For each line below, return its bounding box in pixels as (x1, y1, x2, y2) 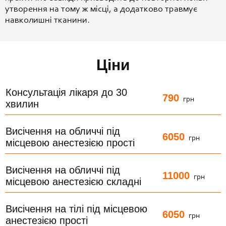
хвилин (6, 98, 39, 109)
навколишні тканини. (5, 16, 90, 25)
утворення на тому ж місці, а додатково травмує (5, 5, 197, 14)
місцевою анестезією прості (6, 137, 135, 148)
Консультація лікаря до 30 (6, 86, 127, 98)
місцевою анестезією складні (6, 176, 141, 187)
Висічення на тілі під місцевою (6, 203, 147, 214)
